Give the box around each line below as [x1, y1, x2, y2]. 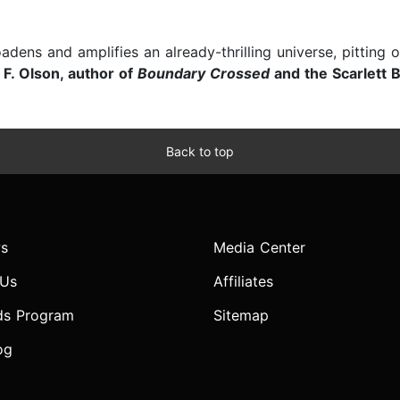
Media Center [213, 238, 305, 257]
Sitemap [213, 306, 269, 325]
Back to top [166, 144, 234, 160]
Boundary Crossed [137, 64, 270, 83]
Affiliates [213, 272, 273, 291]
